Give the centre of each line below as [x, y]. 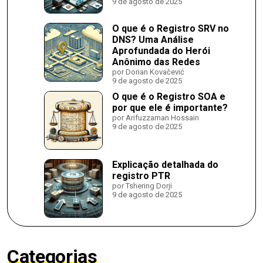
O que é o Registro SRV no [171, 28]
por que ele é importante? [170, 107]
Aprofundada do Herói [161, 50]
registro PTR [141, 176]
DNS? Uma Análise [153, 39]
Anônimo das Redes [156, 62]
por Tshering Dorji [142, 186]
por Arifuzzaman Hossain [156, 117]
